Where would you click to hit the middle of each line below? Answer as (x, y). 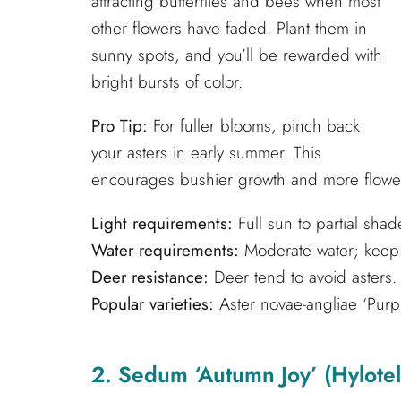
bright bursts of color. (167, 81)
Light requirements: (162, 223)
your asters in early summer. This (206, 152)
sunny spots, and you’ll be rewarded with (237, 55)
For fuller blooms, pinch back (254, 125)
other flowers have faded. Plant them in (229, 28)
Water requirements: (165, 250)
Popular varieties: (153, 303)
